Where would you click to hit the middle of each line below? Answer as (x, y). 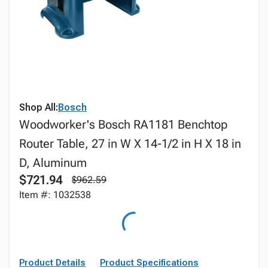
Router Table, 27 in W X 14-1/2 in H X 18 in (130, 144)
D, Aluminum (53, 163)
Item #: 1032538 (55, 195)
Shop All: (39, 107)
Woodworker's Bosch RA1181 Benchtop (123, 124)
